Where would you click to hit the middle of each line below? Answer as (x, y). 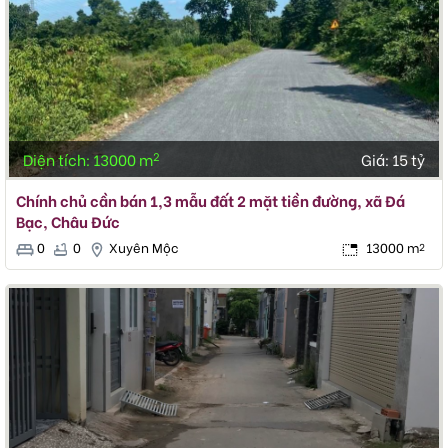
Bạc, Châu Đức (68, 221)
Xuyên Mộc (143, 247)
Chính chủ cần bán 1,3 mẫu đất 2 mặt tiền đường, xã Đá (210, 200)
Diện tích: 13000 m (88, 159)
